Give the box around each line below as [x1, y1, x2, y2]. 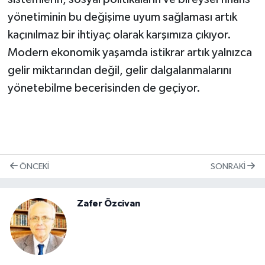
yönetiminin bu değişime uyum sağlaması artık [7, 11, 237, 24]
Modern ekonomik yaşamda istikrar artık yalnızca [7, 47, 252, 59]
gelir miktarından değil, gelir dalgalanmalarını [7, 64, 231, 77]
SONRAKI [211, 161, 247, 171]
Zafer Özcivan [77, 199, 140, 208]
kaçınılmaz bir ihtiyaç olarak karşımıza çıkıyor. [7, 29, 231, 41]
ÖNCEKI [18, 161, 49, 171]
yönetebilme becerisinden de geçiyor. [7, 82, 201, 95]
